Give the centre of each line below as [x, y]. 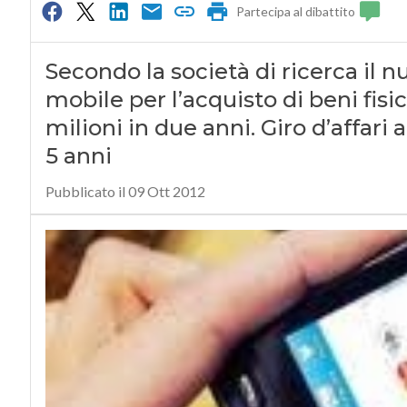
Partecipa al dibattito [296, 12]
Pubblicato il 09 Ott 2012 [125, 192]
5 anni [78, 156]
